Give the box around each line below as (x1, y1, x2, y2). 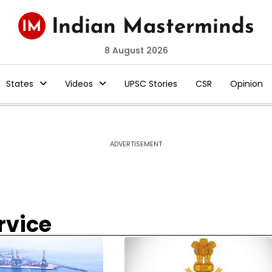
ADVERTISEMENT (110, 139, 162, 149)
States (5, 78, 33, 90)
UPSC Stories (124, 78, 177, 90)
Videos (64, 78, 93, 90)
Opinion (229, 78, 263, 90)
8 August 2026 (104, 44, 168, 56)
